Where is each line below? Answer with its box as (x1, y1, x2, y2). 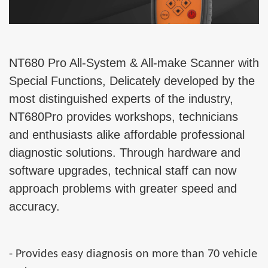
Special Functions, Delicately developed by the (9, 74, 255, 88)
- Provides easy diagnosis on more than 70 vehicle (9, 248, 257, 261)
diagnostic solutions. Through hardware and (9, 146, 240, 160)
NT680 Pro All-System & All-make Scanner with (9, 56, 259, 70)
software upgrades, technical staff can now (9, 164, 236, 178)
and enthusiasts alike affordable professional (9, 128, 245, 142)
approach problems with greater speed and (9, 182, 237, 196)
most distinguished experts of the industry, (9, 92, 233, 106)
